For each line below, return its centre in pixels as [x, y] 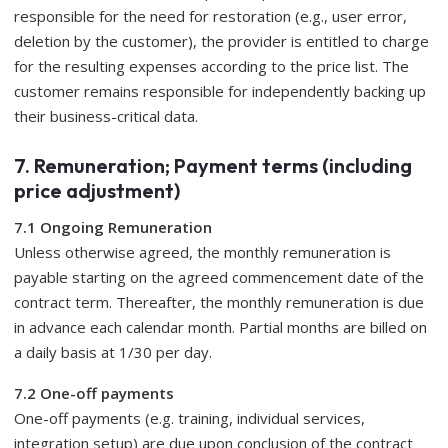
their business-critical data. [106, 116]
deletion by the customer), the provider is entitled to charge [221, 41]
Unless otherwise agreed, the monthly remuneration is [202, 252]
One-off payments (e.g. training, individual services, [189, 418]
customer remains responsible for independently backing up [220, 91]
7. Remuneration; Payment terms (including [213, 165]
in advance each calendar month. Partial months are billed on [220, 327]
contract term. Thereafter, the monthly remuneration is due [219, 302]
